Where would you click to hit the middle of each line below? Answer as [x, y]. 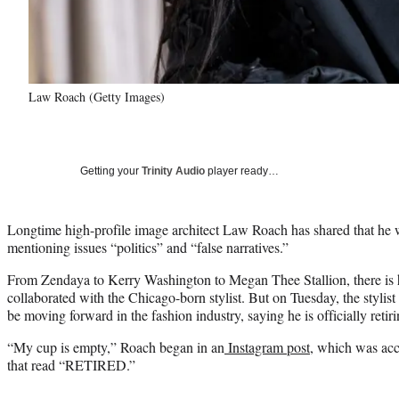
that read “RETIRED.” [73, 364]
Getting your [111, 171]
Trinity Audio [173, 171]
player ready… [242, 171]
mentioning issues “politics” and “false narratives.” [148, 247]
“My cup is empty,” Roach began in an [116, 346]
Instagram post [267, 346]
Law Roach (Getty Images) [97, 96]
